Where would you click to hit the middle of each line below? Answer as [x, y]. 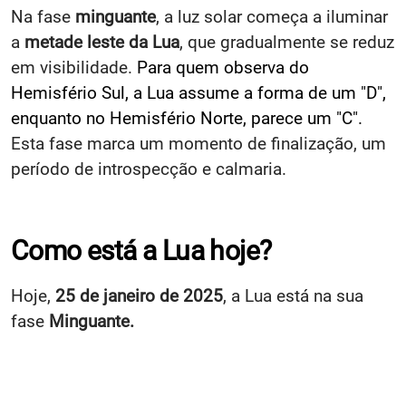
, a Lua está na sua [293, 295]
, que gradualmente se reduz [287, 42]
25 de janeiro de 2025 [137, 295]
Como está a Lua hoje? [141, 250]
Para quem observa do [223, 67]
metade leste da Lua [102, 42]
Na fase [43, 16]
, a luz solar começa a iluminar [272, 16]
